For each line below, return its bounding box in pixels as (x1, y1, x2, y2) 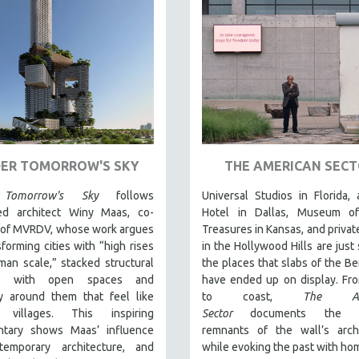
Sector (202, 306, 251, 320)
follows (98, 188, 155, 202)
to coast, (202, 289, 303, 303)
